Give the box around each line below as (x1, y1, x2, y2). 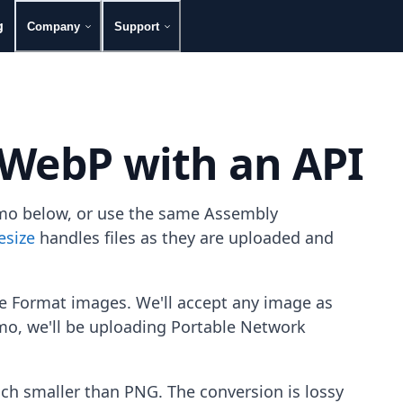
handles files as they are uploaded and (35, 227, 334, 249)
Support (114, 19, 159, 33)
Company (27, 19, 80, 33)
